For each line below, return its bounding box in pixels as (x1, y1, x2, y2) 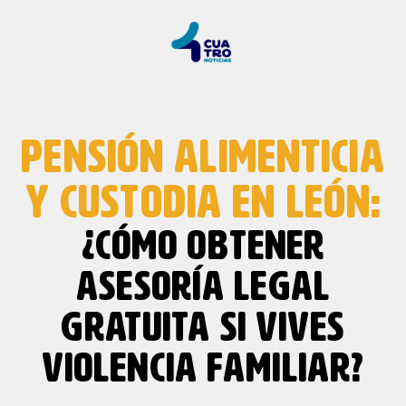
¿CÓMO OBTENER (81, 227, 325, 267)
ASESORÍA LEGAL (76, 267, 330, 308)
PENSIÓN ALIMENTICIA (21, 136, 385, 181)
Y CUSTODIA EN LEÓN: (24, 181, 382, 227)
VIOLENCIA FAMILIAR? (41, 349, 365, 390)
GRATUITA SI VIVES (61, 308, 345, 349)
